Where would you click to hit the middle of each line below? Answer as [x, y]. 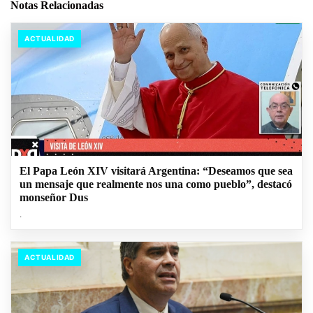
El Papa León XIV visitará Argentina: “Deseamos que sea [156, 170]
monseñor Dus [54, 197]
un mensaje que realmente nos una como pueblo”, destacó [156, 184]
